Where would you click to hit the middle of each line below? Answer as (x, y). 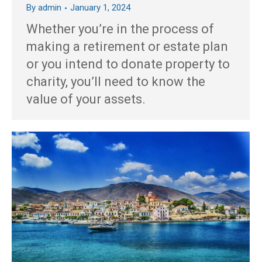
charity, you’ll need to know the (116, 82)
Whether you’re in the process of (120, 29)
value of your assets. (86, 99)
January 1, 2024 (100, 8)
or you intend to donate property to (128, 64)
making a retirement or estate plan (127, 46)
